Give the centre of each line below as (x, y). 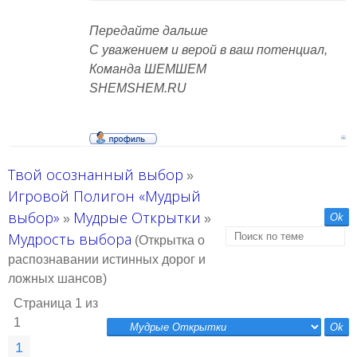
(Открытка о (170, 240)
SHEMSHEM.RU (138, 88)
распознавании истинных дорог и (107, 259)
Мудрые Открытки (137, 218)
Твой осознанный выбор (96, 175)
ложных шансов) (57, 279)
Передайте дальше (149, 31)
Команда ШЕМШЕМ (148, 69)
